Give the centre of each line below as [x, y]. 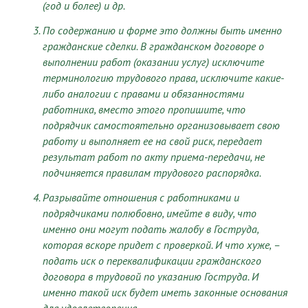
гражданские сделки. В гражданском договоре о [153, 46]
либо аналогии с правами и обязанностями [143, 94]
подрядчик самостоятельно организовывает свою [161, 125]
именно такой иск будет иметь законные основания [165, 293]
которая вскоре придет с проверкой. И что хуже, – [161, 245]
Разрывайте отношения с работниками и [141, 198]
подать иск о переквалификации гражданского [152, 261]
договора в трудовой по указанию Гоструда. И [151, 277]
